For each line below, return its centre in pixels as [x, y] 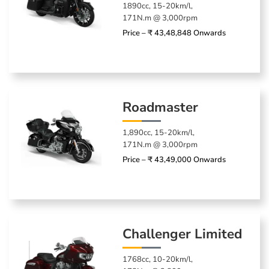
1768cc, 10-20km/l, [158, 259]
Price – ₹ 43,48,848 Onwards [174, 33]
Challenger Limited [183, 234]
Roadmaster [161, 107]
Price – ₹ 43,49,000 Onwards [174, 159]
